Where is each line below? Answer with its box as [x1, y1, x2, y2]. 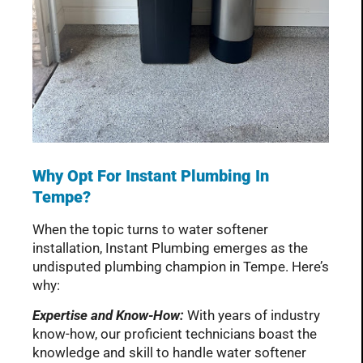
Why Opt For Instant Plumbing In [32, 165, 269, 186]
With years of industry [184, 306, 320, 323]
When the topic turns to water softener [32, 220, 268, 237]
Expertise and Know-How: [32, 306, 184, 323]
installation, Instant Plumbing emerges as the [32, 239, 308, 256]
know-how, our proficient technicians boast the [32, 325, 317, 342]
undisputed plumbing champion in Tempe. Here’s [32, 258, 329, 275]
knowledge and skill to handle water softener [32, 344, 306, 361]
